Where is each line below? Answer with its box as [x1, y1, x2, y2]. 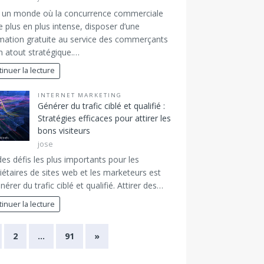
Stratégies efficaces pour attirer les [37, 112, 171, 124]
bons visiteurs [37, 124, 90, 136]
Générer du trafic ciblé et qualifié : [37, 100, 165, 111]
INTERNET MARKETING [37, 91, 123, 99]
